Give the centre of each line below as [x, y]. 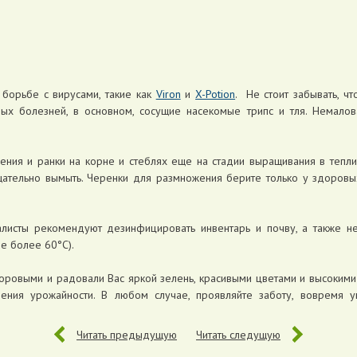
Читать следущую [238, 334]
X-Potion [216, 94]
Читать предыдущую [127, 334]
